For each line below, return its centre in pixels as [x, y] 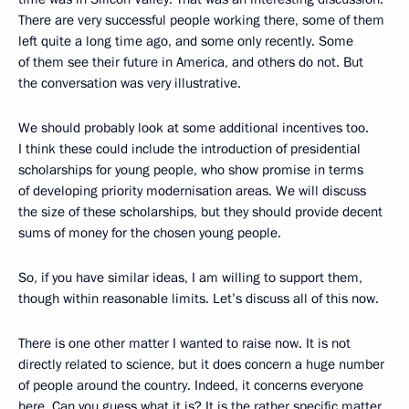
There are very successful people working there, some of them [201, 21]
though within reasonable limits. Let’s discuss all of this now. [199, 299]
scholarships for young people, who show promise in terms [191, 170]
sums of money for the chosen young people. [150, 233]
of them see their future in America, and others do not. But [191, 63]
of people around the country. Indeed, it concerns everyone [191, 386]
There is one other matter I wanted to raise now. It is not [184, 344]
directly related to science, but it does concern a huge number [201, 365]
